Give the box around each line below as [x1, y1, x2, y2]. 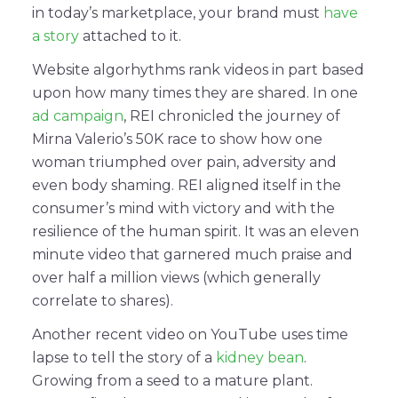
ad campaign [32, 107, 123, 124]
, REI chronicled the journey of [123, 107, 340, 124]
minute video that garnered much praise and [32, 245, 353, 263]
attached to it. [79, 27, 181, 44]
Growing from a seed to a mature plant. [32, 371, 313, 389]
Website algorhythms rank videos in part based [32, 60, 364, 78]
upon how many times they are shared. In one [32, 84, 358, 101]
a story [32, 27, 79, 44]
